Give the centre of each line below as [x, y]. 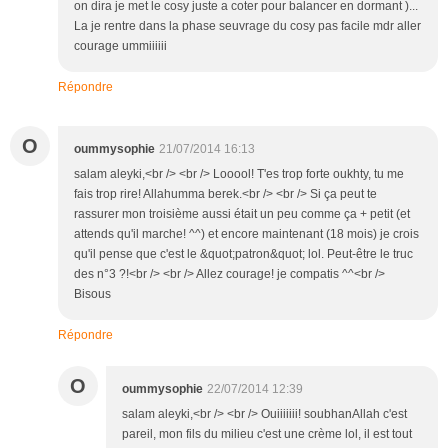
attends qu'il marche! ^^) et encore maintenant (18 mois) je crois [246, 234]
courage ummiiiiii [120, 46]
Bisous [92, 294]
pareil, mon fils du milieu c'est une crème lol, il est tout [267, 434]
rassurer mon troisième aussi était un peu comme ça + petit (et [242, 214]
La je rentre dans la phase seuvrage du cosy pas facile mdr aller [247, 26]
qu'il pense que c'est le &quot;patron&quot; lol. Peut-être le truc [243, 254]
